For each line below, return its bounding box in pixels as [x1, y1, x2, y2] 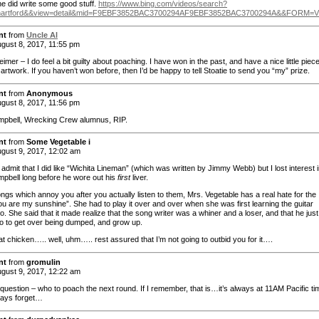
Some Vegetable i [26, 137, 90, 147]
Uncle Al [26, 31, 58, 40]
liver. [132, 173, 148, 182]
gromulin [26, 257, 61, 266]
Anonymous [26, 88, 73, 98]
